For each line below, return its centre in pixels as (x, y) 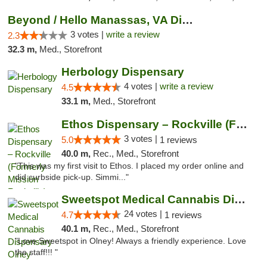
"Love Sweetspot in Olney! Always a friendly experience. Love (131, 241)
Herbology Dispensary (122, 72)
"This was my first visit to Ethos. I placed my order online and (129, 166)
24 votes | (144, 214)
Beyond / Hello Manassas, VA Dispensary (187, 20)
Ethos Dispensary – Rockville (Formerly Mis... (241, 124)
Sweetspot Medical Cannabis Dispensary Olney (240, 199)
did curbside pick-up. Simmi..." (72, 177)
